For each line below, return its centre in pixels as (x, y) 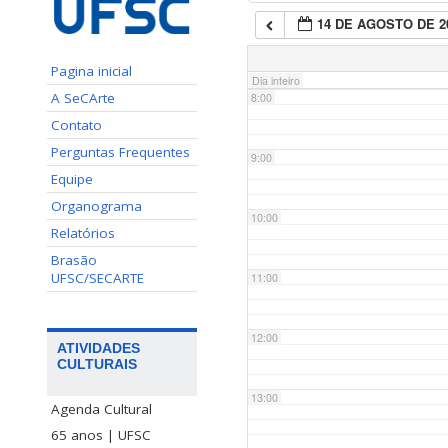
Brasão (74, 259)
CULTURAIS (97, 363)
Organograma (96, 205)
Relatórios (83, 232)
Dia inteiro (276, 81)
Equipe (72, 178)
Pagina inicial (91, 70)
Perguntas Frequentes (120, 151)
